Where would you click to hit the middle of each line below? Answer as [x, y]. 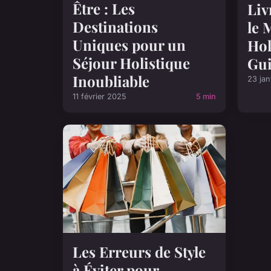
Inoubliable [111, 81]
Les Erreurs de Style [139, 251]
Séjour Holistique [131, 63]
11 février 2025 [100, 97]
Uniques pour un [129, 45]
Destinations [115, 27]
